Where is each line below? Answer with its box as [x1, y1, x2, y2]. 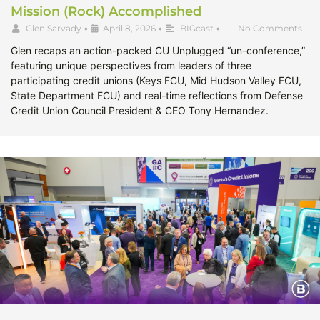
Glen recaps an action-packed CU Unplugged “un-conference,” [11, 44, 305, 57]
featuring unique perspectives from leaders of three [11, 59, 251, 72]
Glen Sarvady [26, 23, 81, 34]
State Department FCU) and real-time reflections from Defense [11, 89, 303, 102]
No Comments [238, 23, 302, 34]
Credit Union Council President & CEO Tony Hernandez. [11, 104, 269, 117]
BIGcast [180, 23, 214, 34]
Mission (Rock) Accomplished [11, 4, 201, 20]
